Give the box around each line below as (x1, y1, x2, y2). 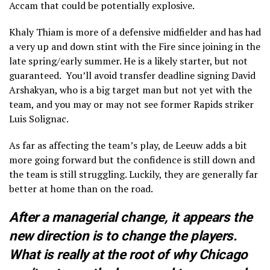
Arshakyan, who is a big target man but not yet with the (9, 83, 252, 96)
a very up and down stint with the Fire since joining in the (9, 39, 260, 53)
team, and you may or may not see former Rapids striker (9, 97, 254, 111)
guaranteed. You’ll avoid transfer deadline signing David (9, 68, 256, 82)
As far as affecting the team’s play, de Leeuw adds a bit (9, 138, 247, 152)
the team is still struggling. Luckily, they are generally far (9, 167, 258, 181)
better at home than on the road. (9, 181, 155, 195)
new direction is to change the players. (9, 227, 237, 243)
